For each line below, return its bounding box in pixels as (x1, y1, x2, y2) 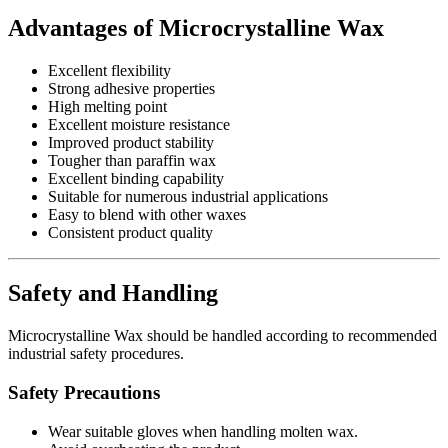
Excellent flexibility (48, 62, 171, 80)
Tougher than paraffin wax (48, 152, 216, 170)
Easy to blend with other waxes (48, 206, 246, 224)
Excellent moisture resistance (48, 116, 230, 134)
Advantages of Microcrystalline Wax (8, 15, 384, 42)
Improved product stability (48, 134, 214, 152)
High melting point (48, 98, 167, 116)
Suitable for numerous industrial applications (48, 188, 328, 206)
